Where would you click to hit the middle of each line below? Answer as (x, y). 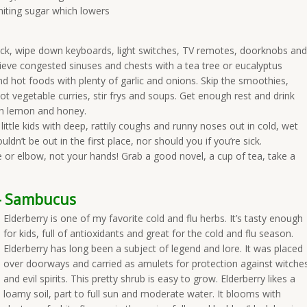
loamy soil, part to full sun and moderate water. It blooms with (142, 294)
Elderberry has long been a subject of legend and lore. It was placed (153, 248)
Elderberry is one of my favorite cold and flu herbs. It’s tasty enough (153, 218)
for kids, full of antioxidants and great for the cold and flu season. (148, 233)
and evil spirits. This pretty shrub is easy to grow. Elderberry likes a (149, 279)
